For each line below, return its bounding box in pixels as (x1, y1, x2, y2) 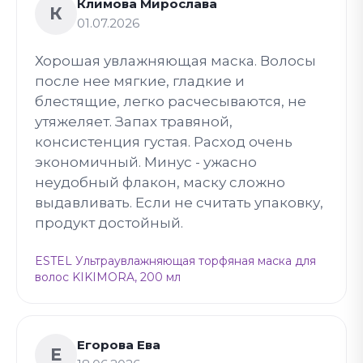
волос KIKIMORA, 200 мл (35, 269, 181, 284)
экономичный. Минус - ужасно (35, 153, 257, 170)
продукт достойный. (35, 214, 183, 231)
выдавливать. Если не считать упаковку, (35, 194, 323, 211)
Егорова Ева (77, 336, 160, 352)
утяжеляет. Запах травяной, (35, 113, 233, 130)
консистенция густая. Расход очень (35, 133, 293, 150)
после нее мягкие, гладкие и (35, 72, 245, 89)
